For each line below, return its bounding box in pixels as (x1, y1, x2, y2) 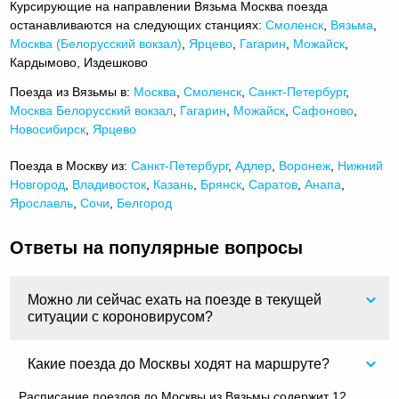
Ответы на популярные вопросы (10, 238, 304, 258)
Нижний (338, 158, 384, 173)
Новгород (10, 176, 66, 191)
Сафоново (292, 102, 354, 118)
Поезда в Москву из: (10, 158, 132, 173)
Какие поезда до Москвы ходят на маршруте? (28, 355, 330, 372)
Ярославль (10, 195, 74, 210)
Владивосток (72, 176, 147, 191)
